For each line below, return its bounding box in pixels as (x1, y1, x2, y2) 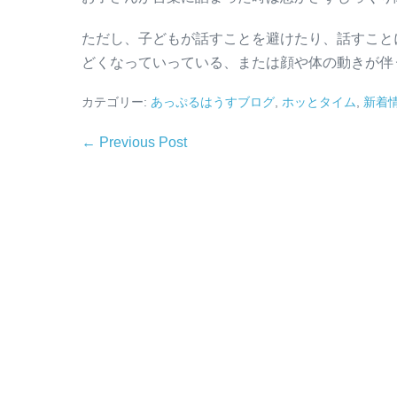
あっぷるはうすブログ (151, 95, 275, 109)
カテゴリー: (82, 95, 147, 109)
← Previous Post (82, 135, 187, 150)
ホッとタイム (282, 95, 356, 109)
